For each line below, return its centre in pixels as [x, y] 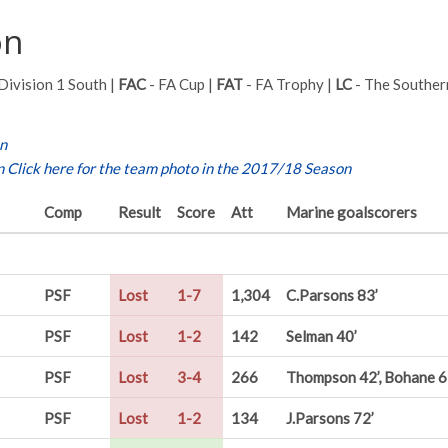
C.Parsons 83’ [332, 295]
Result [139, 212]
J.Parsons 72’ [330, 418]
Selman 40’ [321, 336]
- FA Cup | [181, 84]
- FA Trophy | [289, 84]
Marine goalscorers [351, 212]
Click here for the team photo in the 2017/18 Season [179, 168]
